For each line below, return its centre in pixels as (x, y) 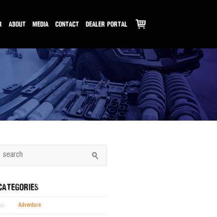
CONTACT (67, 24)
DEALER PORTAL (107, 24)
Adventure (30, 205)
